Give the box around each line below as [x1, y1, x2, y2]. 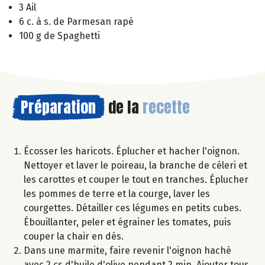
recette [143, 95, 190, 119]
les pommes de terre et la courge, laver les [24, 188, 210, 199]
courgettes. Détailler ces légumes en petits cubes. [24, 202, 241, 214]
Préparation [21, 95, 96, 119]
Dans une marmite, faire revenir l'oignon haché [24, 244, 231, 256]
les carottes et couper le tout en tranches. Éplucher [24, 173, 248, 185]
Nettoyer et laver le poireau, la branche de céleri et [24, 159, 247, 171]
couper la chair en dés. [24, 230, 124, 242]
